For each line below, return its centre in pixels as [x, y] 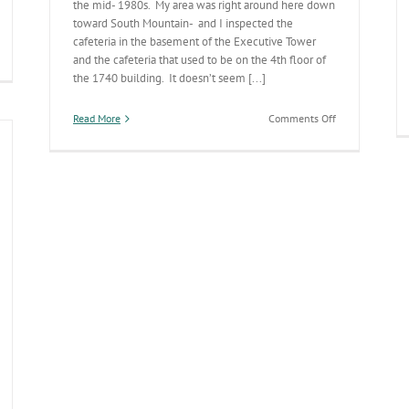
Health [351, 183]
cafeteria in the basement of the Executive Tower [194, 42]
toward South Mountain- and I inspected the [183, 23]
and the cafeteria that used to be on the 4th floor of [199, 60]
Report [350, 199]
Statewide [358, 150]
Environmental [370, 167]
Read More [97, 118]
